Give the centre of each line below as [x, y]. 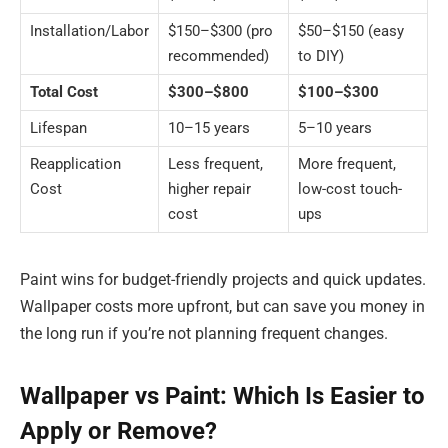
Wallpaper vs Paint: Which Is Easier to [222, 396]
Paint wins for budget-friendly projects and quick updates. [223, 279]
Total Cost [64, 91]
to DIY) [321, 55]
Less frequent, [215, 163]
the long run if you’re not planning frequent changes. [204, 333]
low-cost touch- [350, 188]
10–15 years [209, 127]
